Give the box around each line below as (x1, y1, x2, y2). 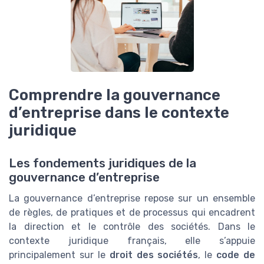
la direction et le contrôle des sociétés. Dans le (9, 221, 255, 233)
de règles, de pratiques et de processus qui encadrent (9, 207, 255, 219)
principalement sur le (9, 249, 110, 261)
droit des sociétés (109, 249, 199, 261)
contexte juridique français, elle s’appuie (9, 235, 255, 247)
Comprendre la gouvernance (9, 86, 220, 104)
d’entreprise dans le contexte (9, 104, 229, 121)
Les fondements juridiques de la (9, 156, 196, 171)
